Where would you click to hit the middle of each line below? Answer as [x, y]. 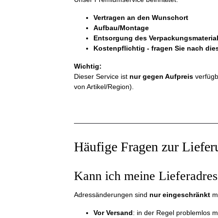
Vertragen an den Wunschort [141, 18]
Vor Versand [113, 213]
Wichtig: [88, 66]
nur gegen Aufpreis [161, 76]
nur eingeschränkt [180, 195]
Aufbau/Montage [121, 28]
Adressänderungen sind [112, 195]
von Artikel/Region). [104, 87]
